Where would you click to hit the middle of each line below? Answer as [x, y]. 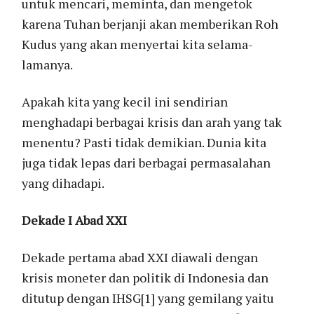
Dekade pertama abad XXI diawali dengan [140, 257]
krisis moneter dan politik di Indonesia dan [145, 277]
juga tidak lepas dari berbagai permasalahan [146, 162]
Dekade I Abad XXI [75, 220]
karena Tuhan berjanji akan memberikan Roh [150, 23]
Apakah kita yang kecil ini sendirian [125, 101]
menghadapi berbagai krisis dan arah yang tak [152, 122]
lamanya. [48, 64]
